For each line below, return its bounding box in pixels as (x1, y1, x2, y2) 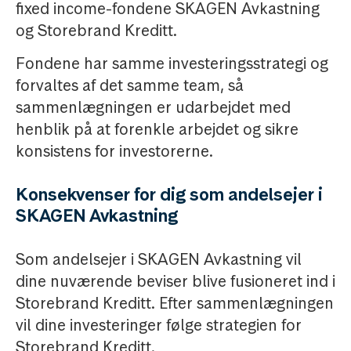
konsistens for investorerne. (16, 141, 213, 161)
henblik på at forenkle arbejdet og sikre (16, 119, 299, 139)
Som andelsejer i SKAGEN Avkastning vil (16, 249, 302, 270)
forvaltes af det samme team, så (16, 75, 244, 96)
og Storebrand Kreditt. (16, 20, 177, 41)
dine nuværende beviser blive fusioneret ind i (16, 271, 335, 291)
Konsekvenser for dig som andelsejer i (16, 183, 323, 205)
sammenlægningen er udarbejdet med (16, 97, 291, 118)
